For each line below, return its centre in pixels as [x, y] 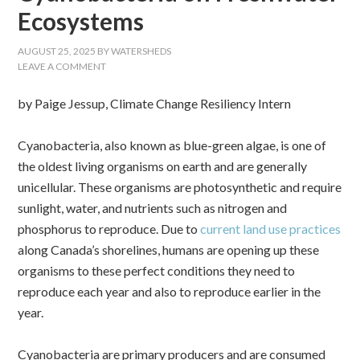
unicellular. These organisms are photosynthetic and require [180, 187]
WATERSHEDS [141, 51]
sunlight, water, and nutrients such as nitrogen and [153, 208]
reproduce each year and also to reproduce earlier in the [170, 291]
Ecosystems [81, 21]
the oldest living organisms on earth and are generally [163, 166]
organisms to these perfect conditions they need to [157, 270]
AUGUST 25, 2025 [57, 51]
